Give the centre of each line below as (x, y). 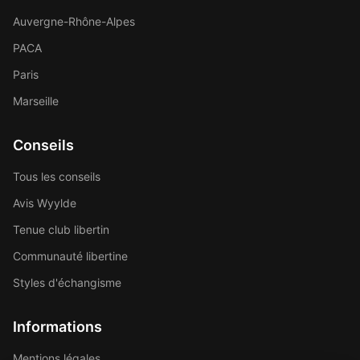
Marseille (36, 101)
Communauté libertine (70, 256)
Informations (57, 327)
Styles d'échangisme (67, 282)
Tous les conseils (57, 176)
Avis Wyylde (45, 203)
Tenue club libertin (61, 229)
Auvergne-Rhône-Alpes (74, 21)
